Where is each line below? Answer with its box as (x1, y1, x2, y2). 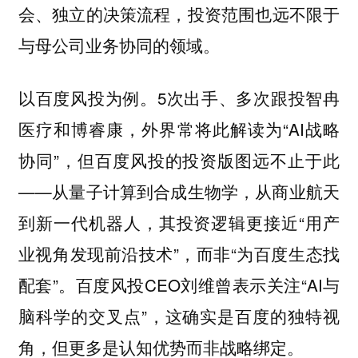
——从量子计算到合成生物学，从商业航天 (18, 179, 340, 204)
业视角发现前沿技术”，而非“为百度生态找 (18, 241, 340, 266)
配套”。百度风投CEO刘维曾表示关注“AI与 (18, 272, 340, 297)
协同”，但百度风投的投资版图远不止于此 (18, 148, 340, 173)
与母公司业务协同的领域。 (18, 32, 229, 57)
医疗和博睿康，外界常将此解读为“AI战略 (18, 117, 340, 141)
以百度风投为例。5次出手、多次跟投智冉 (18, 86, 340, 110)
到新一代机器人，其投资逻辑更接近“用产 (18, 210, 340, 235)
